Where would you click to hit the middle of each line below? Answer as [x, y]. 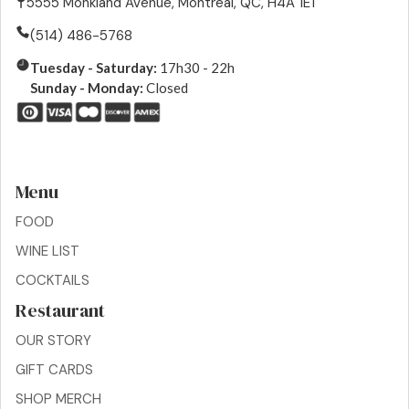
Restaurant [60, 311]
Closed [166, 88]
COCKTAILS [52, 281]
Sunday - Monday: [87, 88]
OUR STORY [53, 341]
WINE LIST [47, 252]
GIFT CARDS [54, 370]
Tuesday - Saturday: [94, 68]
